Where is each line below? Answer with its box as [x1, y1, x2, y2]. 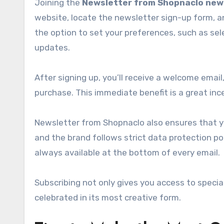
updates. [34, 42, 70, 52]
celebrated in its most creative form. [34, 192, 181, 202]
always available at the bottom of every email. [34, 147, 220, 157]
